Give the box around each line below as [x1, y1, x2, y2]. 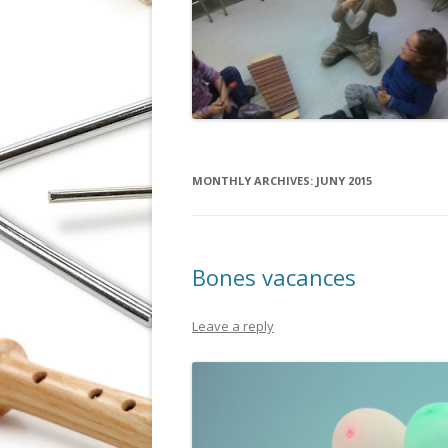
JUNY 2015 [316, 172, 372, 188]
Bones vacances [192, 261, 356, 292]
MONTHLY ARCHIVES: [192, 172, 316, 188]
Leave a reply [192, 316, 274, 335]
